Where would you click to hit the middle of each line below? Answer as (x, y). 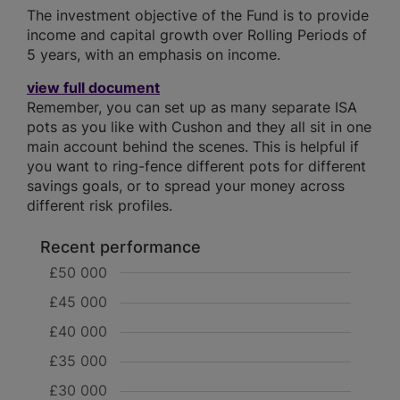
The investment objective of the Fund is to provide (198, 15)
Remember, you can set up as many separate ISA (192, 107)
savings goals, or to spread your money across (186, 186)
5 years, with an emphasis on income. (154, 54)
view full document (93, 87)
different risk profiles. (100, 205)
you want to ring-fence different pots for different (196, 166)
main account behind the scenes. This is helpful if (193, 146)
